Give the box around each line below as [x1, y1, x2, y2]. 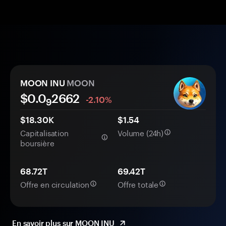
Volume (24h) [118, 126, 164, 139]
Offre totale [118, 178, 159, 190]
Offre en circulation [20, 178, 89, 190]
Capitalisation [20, 126, 69, 139]
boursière [20, 136, 54, 149]
